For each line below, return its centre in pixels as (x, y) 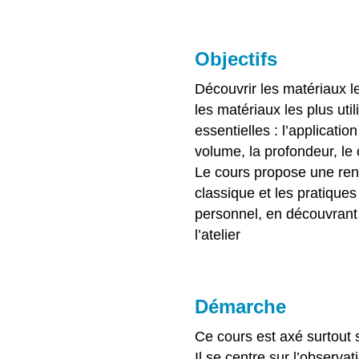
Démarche (240, 307)
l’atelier (217, 235)
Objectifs (236, 59)
